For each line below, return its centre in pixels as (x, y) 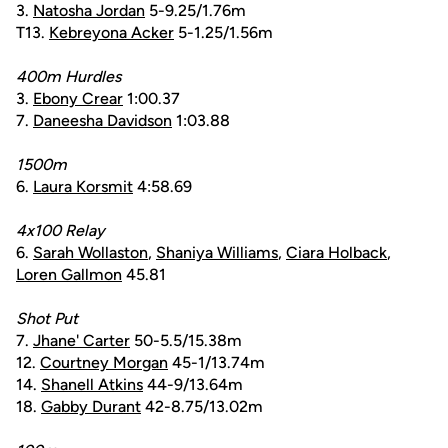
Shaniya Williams (217, 252)
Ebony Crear (78, 98)
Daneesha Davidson (102, 120)
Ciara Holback (336, 252)
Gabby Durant (91, 406)
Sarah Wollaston (90, 252)
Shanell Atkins (92, 384)
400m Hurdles (68, 76)
